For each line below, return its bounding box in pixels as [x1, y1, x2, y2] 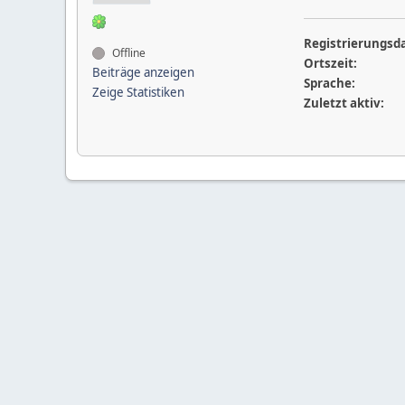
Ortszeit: [303, 55, 357, 71]
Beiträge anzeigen [92, 64, 194, 80]
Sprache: [303, 75, 355, 91]
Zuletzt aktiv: [303, 95, 384, 111]
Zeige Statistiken [92, 84, 184, 100]
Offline [109, 45, 146, 61]
